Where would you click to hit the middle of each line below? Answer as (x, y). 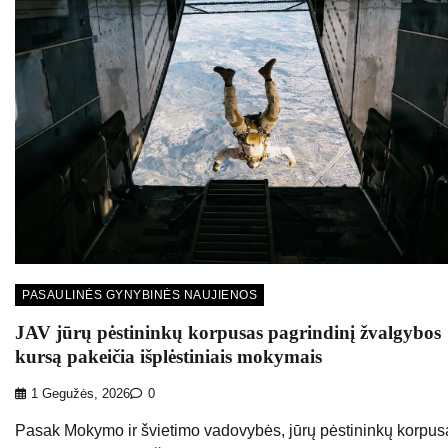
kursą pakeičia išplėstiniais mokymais (168, 357)
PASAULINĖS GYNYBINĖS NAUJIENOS (139, 294)
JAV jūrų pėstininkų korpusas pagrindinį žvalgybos (228, 333)
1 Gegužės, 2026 (80, 394)
